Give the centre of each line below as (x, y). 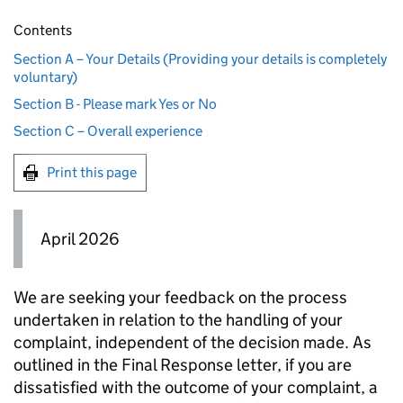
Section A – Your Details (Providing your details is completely (200, 59)
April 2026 (80, 239)
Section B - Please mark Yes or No (115, 104)
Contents (43, 30)
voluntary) (45, 77)
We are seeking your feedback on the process (180, 298)
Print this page (92, 172)
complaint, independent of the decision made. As (193, 343)
